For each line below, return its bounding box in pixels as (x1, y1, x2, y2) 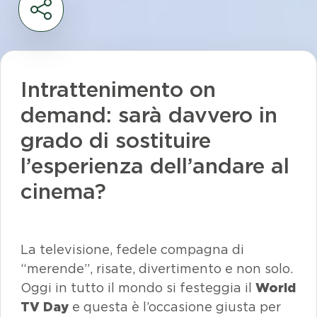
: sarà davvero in (106, 102, 277, 127)
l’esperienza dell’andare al (21, 153, 289, 178)
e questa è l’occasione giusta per (69, 299, 281, 314)
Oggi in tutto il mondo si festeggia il (21, 280, 255, 295)
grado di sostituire (21, 127, 211, 153)
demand (21, 102, 106, 127)
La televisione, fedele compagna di (21, 242, 244, 257)
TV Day (21, 299, 69, 314)
